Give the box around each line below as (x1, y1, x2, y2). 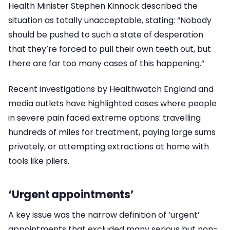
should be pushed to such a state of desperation (8, 28, 203, 41)
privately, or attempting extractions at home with (8, 141, 209, 153)
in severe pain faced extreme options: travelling (8, 112, 201, 124)
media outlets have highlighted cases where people (8, 98, 217, 110)
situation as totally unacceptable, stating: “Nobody (8, 14, 212, 26)
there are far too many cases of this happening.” (8, 57, 204, 69)
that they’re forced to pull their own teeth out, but (8, 43, 211, 55)
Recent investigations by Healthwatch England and (8, 83, 214, 95)
